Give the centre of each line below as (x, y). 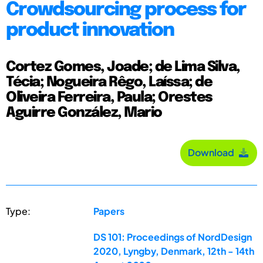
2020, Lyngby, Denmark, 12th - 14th (174, 251)
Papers (109, 211)
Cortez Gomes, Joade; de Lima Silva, (123, 67)
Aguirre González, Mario (84, 113)
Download (213, 153)
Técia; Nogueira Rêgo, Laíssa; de (109, 82)
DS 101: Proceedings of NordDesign (173, 237)
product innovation (90, 31)
